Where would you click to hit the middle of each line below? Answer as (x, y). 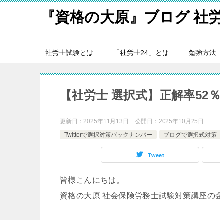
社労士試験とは (69, 53)
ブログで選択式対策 (190, 135)
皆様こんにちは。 (92, 180)
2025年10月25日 (181, 121)
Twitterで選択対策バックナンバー (108, 135)
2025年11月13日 (106, 121)
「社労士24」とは (141, 53)
